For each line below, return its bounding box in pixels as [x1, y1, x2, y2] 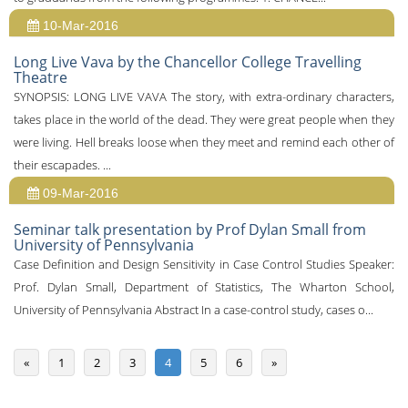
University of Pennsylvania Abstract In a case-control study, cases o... [14, 301, 373, 318]
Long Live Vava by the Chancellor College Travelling [14, 52, 362, 72]
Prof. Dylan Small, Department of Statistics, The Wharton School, [14, 279, 394, 295]
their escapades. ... [14, 157, 111, 173]
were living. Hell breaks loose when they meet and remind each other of [14, 134, 394, 150]
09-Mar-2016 [39, 186, 118, 200]
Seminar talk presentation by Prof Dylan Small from [14, 219, 366, 240]
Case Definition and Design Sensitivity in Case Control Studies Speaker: [14, 256, 394, 272]
